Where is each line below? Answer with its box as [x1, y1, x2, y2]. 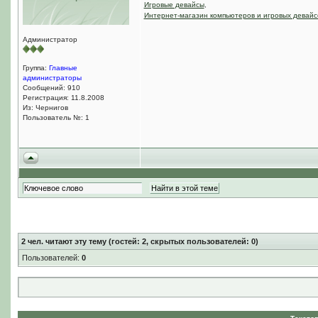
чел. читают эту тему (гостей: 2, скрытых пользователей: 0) [25, 237, 258, 246]
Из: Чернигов [22, 104, 68, 111]
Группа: [22, 64, 49, 72]
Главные [48, 64, 77, 72]
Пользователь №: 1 [22, 114, 89, 121]
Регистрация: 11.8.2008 [22, 94, 104, 102]
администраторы [22, 74, 82, 82]
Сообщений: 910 [22, 84, 80, 92]
